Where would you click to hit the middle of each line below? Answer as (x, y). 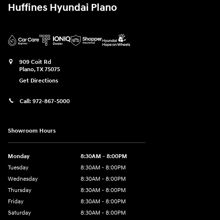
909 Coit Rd (35, 62)
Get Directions (39, 81)
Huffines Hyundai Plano (62, 8)
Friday (16, 201)
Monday (19, 156)
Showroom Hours (32, 131)
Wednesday (23, 179)
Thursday (20, 190)
